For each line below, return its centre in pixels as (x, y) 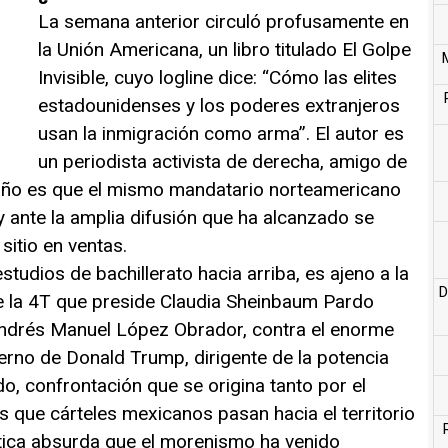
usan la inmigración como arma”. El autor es (221, 133)
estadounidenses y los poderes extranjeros (219, 105)
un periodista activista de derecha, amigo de (222, 161)
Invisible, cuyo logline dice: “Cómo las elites (217, 77)
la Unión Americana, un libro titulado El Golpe (224, 49)
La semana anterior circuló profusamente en (223, 21)
